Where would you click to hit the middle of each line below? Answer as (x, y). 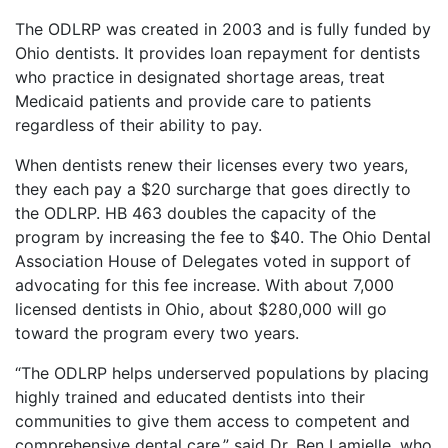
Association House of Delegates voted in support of (213, 261)
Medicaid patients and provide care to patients (193, 101)
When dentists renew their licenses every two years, (211, 165)
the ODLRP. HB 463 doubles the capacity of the (195, 213)
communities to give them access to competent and (212, 421)
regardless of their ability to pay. (138, 125)
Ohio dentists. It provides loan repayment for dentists (217, 53)
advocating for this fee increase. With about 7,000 (204, 285)
